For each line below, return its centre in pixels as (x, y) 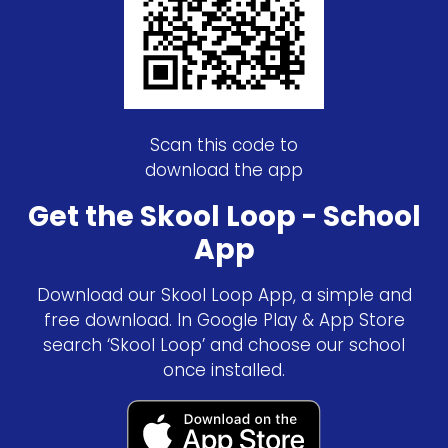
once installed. (224, 370)
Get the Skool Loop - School (224, 216)
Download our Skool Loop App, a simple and (224, 295)
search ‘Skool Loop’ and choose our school (224, 345)
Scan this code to (224, 145)
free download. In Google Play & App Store (224, 320)
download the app (224, 170)
